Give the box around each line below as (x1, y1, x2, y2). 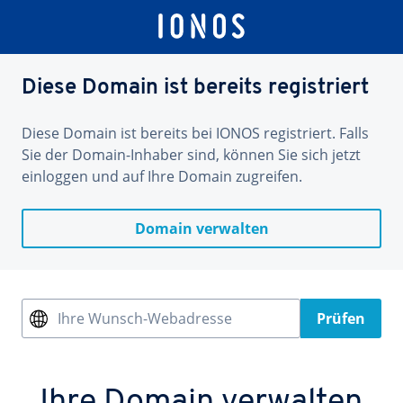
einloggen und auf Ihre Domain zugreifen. (22, 166, 302, 186)
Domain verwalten (134, 219, 269, 238)
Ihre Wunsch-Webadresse (58, 309, 232, 328)
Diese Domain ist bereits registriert (22, 77, 369, 99)
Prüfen (317, 309, 365, 328)
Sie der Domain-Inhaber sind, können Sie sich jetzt (22, 145, 361, 165)
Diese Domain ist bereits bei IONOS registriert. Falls (22, 123, 369, 143)
